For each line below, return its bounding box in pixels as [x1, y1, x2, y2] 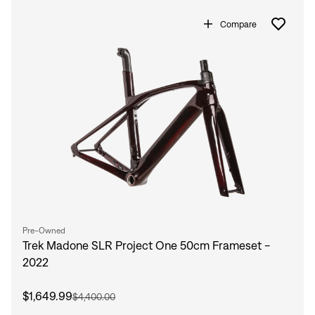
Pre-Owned [22, 226, 65, 236]
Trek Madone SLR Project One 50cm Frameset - [22, 239, 270, 252]
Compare [220, 18, 257, 30]
